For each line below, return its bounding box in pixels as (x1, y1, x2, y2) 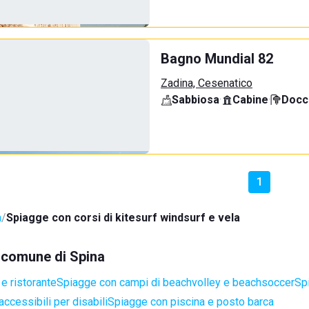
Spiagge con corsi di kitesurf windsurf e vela (6, 211, 240, 224)
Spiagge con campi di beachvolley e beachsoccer (57, 276, 295, 289)
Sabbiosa (172, 93, 219, 106)
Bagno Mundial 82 (161, 50, 273, 67)
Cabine (232, 93, 268, 106)
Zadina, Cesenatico (161, 77, 252, 90)
